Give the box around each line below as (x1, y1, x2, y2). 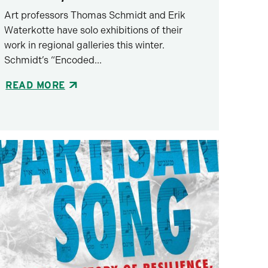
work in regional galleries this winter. (4, 39, 165, 51)
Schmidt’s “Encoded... (4, 54, 102, 66)
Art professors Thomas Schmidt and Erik (4, 9, 186, 21)
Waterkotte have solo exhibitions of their (4, 24, 183, 36)
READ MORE (5, 79, 65, 91)
